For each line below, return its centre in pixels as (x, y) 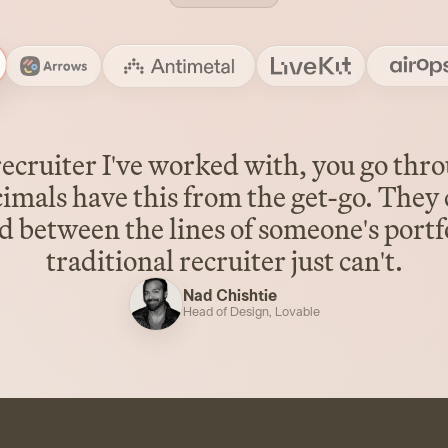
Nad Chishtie (229, 295)
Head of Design (225, 312)
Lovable (297, 312)
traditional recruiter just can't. (224, 260)
